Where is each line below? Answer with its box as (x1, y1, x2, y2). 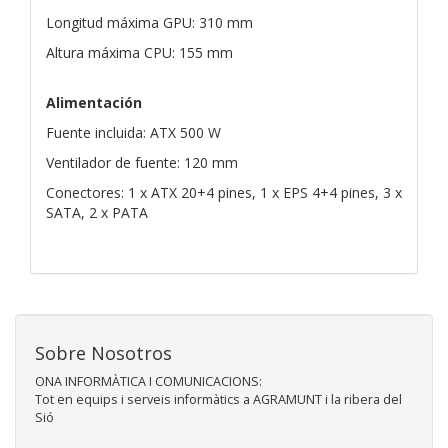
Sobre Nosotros (35, 340, 172, 365)
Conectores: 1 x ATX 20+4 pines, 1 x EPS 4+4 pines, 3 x (46, 182, 402, 202)
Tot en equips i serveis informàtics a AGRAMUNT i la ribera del (35, 390, 402, 408)
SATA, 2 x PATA (46, 202, 148, 222)
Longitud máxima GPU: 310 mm (46, 12, 253, 32)
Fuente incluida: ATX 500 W (46, 122, 221, 142)
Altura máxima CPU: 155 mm (46, 42, 233, 62)
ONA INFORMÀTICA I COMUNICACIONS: (35, 372, 262, 390)
